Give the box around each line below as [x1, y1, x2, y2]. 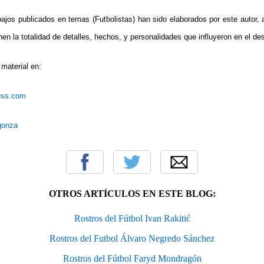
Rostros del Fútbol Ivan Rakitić [74, 213, 190, 223]
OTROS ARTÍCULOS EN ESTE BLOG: [48, 188, 216, 199]
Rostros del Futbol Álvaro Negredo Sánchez [49, 233, 214, 243]
